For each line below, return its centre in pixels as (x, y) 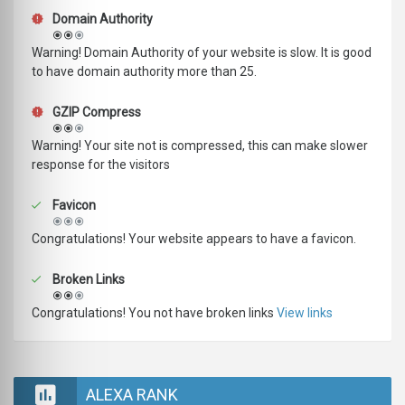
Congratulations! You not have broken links (154, 313)
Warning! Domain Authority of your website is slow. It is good (202, 53)
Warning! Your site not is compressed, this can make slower (200, 146)
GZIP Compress (95, 113)
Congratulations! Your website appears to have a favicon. (194, 239)
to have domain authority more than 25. (144, 72)
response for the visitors (101, 165)
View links (305, 313)
